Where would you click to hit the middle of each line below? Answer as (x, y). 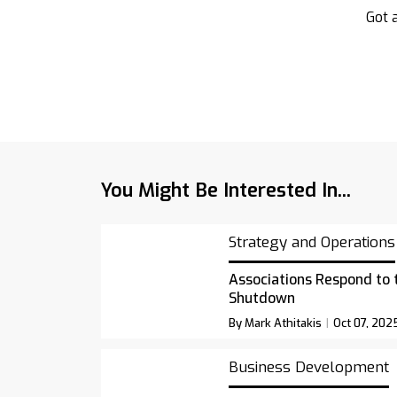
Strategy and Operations (311, 242)
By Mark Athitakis (275, 323)
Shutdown (261, 298)
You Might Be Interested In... (226, 190)
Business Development (308, 367)
